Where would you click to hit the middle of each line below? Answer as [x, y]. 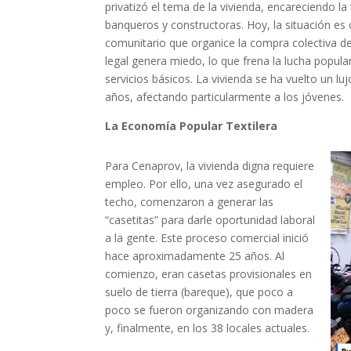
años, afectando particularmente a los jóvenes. [225, 96]
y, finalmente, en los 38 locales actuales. [208, 327]
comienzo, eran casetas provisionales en [209, 273]
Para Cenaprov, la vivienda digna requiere [210, 165]
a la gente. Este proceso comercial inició [207, 237]
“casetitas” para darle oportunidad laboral [210, 219]
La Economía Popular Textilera [192, 125]
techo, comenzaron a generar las [190, 201]
